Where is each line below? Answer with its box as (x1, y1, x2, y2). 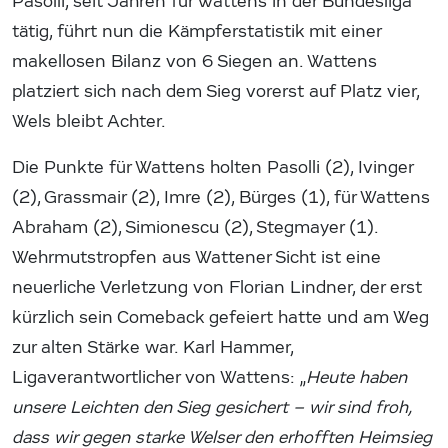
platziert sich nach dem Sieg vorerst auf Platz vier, (12, 80, 419, 102)
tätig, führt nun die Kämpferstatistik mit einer (12, 20, 381, 42)
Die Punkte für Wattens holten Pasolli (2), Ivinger (12, 156, 413, 178)
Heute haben (306, 366, 407, 388)
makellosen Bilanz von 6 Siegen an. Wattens (12, 50, 377, 72)
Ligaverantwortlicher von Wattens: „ (12, 366, 306, 388)
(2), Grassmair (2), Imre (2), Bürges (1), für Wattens (12, 186, 430, 208)
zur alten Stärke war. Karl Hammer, (12, 336, 293, 358)
